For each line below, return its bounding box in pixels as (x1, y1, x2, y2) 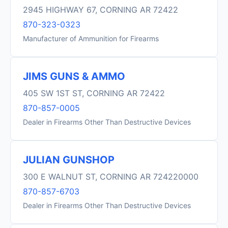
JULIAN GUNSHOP (23, 154, 115, 166)
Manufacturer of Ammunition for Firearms (23, 34, 159, 43)
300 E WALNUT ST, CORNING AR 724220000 (23, 172, 198, 182)
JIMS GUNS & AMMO (23, 70, 125, 82)
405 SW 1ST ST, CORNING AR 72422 (23, 88, 165, 98)
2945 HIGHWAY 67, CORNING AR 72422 (23, 5, 178, 15)
